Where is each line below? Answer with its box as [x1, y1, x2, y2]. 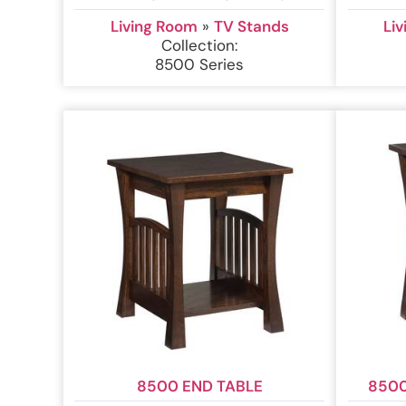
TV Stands [213, 15, 289, 36]
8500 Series [155, 53, 245, 74]
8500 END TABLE [136, 375, 263, 396]
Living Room [110, 15, 198, 36]
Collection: [161, 34, 238, 55]
